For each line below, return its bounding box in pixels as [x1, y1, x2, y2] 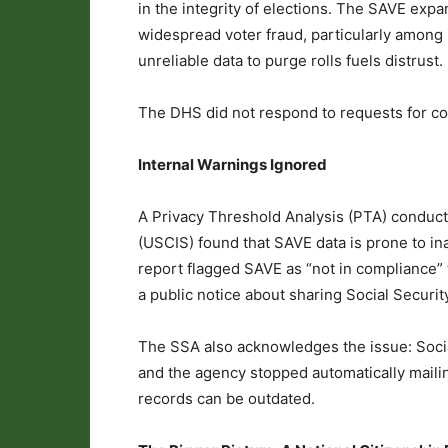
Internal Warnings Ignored [138, 155, 327, 174]
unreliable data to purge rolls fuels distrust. [138, 51, 443, 70]
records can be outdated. [138, 389, 315, 408]
